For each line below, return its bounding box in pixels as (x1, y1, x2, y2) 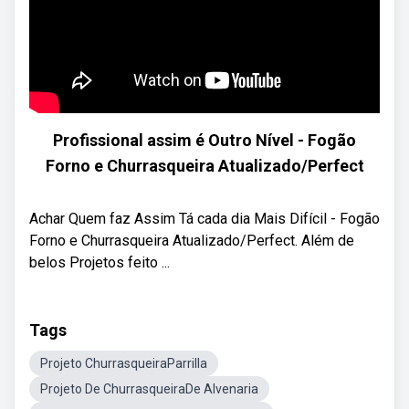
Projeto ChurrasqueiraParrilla (40, 356, 207, 371)
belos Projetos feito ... (29, 254, 170, 271)
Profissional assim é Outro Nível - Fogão (53, 131, 356, 150)
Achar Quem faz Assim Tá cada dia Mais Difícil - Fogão (29, 210, 380, 227)
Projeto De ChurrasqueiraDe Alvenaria (40, 382, 258, 396)
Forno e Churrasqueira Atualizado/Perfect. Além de (29, 232, 354, 249)
